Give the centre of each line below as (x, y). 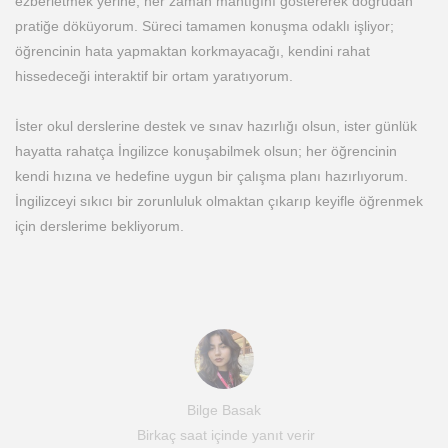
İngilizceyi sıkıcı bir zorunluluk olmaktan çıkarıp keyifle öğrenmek (219, 201)
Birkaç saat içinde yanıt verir (224, 435)
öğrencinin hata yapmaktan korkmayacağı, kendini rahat (192, 51)
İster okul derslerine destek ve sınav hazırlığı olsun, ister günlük (216, 126)
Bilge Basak (224, 410)
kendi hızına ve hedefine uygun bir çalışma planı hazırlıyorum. (211, 176)
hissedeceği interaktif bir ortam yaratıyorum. (154, 76)
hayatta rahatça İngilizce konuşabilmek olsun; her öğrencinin (206, 151)
